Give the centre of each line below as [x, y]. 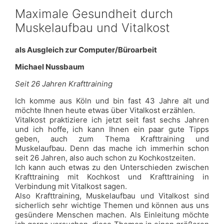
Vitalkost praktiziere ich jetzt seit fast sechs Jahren [112, 120]
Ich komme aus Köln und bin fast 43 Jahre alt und [112, 101]
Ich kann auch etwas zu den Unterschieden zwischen [112, 167]
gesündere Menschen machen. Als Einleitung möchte [112, 215]
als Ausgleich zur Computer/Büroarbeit [86, 50]
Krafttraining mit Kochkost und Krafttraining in [112, 177]
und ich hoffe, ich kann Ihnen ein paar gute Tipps [112, 129]
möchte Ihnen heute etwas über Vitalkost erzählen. [105, 110]
